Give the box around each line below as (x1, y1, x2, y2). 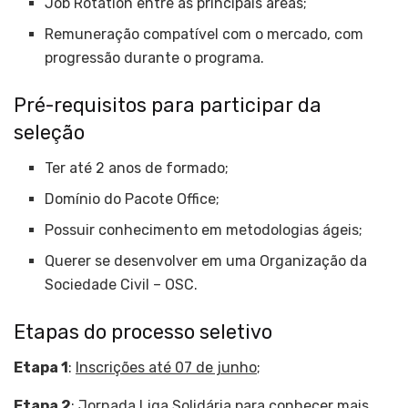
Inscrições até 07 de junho (76, 358, 257, 376)
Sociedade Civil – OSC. (45, 275, 199, 293)
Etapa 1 (14, 358, 68, 376)
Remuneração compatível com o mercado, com (45, 25, 364, 44)
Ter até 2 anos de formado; (45, 158, 229, 177)
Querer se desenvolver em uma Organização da (45, 251, 368, 270)
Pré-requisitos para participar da (14, 94, 321, 117)
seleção (14, 121, 85, 145)
